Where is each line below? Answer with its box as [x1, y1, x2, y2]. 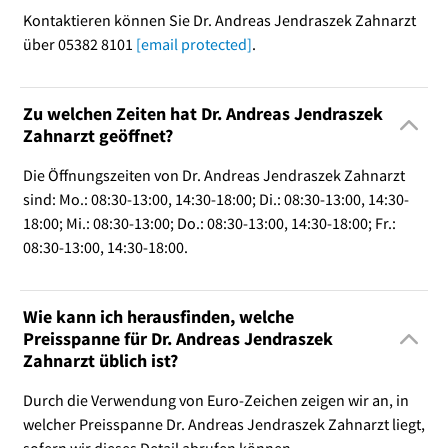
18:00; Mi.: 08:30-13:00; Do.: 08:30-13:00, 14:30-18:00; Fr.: [22, 212, 396, 233]
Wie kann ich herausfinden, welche [22, 304, 294, 328]
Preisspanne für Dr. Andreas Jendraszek [22, 326, 333, 350]
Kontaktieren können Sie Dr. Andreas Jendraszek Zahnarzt [22, 9, 416, 30]
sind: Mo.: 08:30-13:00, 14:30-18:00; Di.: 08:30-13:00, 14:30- [22, 188, 409, 209]
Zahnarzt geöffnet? [22, 123, 173, 147]
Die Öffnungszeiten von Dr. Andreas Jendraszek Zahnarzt [22, 164, 405, 185]
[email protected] [135, 33, 252, 54]
